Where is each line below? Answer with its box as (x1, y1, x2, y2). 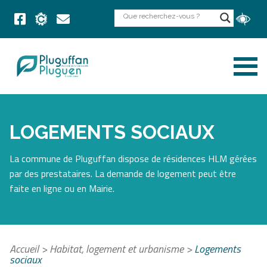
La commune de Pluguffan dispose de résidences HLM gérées (10, 151, 257, 166)
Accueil (10, 241, 39, 257)
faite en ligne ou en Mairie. (10, 181, 114, 196)
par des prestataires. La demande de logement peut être (10, 166, 236, 181)
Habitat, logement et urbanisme (49, 241, 184, 257)
